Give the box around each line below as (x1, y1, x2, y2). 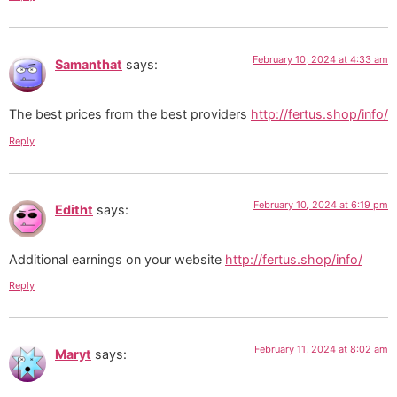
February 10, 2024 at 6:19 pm (253, 198, 388, 211)
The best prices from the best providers (9, 106, 251, 122)
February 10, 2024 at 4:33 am (253, 52, 388, 66)
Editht (55, 201, 93, 217)
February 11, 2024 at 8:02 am (254, 343, 388, 356)
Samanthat (55, 56, 122, 72)
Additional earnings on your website (9, 251, 225, 267)
